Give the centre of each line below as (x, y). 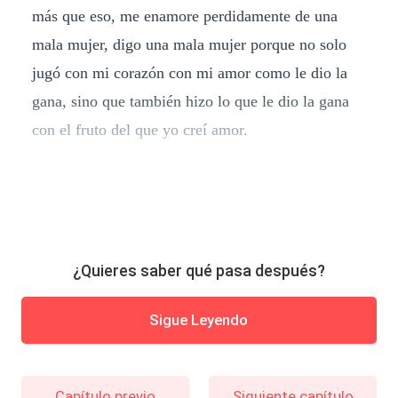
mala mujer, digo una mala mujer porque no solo (189, 44)
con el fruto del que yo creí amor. (139, 129)
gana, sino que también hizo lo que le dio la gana (190, 101)
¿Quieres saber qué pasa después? (199, 271)
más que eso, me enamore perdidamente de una (184, 16)
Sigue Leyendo (199, 320)
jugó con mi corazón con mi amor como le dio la (189, 72)
